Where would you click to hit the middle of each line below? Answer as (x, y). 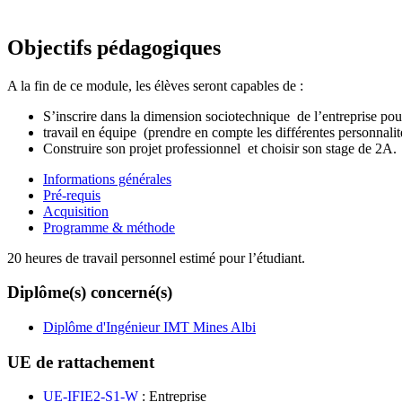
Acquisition (76, 211)
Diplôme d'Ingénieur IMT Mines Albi (149, 327)
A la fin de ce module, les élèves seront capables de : (155, 85)
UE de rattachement (81, 362)
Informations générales (107, 179)
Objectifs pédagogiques (114, 47)
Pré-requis (72, 195)
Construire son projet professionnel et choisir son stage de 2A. (220, 148)
